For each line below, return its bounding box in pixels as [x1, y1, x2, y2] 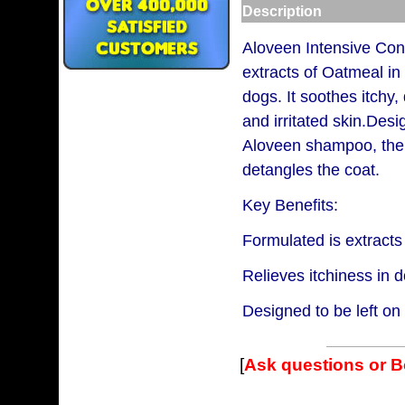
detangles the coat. [242, 161, 380, 179]
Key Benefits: [242, 196, 338, 214]
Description [242, 3, 322, 19]
